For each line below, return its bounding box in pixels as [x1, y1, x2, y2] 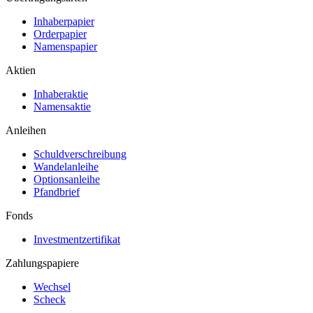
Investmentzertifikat [34, 233, 120, 245]
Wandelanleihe [34, 161, 99, 173]
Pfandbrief [34, 186, 80, 198]
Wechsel [34, 281, 71, 293]
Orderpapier [34, 28, 87, 40]
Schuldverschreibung [34, 148, 126, 160]
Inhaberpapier [34, 15, 94, 27]
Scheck [34, 293, 66, 305]
